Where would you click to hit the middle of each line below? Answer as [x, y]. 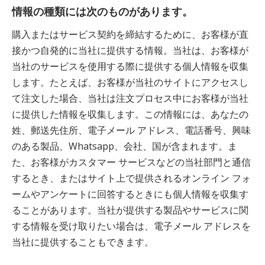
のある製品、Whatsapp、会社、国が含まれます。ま [125, 146]
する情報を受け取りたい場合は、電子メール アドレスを [131, 226]
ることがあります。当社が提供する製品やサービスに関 [130, 210]
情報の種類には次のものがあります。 [102, 11]
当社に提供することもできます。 [83, 242]
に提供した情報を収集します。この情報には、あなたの [130, 114]
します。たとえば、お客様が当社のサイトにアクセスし [130, 82]
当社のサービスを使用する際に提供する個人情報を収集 [130, 66]
